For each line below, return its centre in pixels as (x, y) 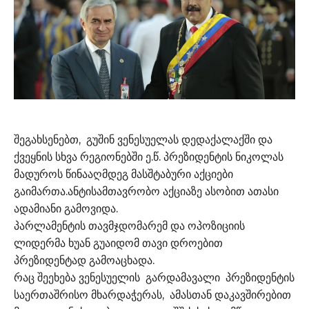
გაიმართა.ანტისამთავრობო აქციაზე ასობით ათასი (146, 192)
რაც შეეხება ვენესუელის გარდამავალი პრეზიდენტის (154, 278)
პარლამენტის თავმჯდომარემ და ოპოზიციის (129, 226)
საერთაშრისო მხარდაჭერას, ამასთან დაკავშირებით (154, 295)
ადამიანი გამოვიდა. (66, 209)
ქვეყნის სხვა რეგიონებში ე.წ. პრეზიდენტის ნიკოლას (149, 157)
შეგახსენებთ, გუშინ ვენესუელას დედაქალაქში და (143, 140)
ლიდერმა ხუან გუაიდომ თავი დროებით (118, 243)
